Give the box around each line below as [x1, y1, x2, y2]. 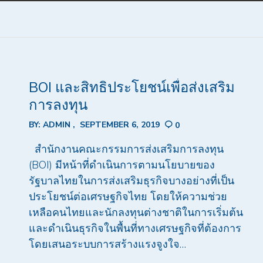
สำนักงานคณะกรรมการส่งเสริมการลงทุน [28, 142, 224, 157]
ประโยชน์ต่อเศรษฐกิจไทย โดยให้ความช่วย [28, 190, 227, 204]
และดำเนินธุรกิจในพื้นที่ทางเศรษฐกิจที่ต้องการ [28, 221, 241, 236]
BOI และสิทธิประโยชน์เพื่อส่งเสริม [28, 78, 235, 97]
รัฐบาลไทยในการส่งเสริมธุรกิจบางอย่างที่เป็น [28, 174, 234, 188]
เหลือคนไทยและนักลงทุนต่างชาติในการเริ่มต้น [28, 205, 243, 220]
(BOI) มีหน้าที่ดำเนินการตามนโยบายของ [28, 158, 215, 173]
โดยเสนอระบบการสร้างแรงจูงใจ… [28, 237, 186, 252]
